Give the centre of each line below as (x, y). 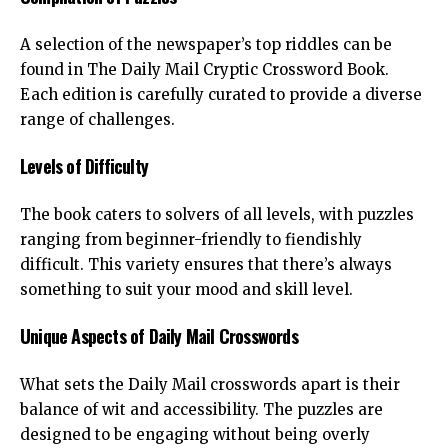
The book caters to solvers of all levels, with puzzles (217, 214)
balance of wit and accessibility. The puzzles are (201, 409)
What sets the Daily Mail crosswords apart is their (210, 384)
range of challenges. (97, 119)
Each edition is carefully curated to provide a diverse (221, 94)
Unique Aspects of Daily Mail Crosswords (159, 336)
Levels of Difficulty (84, 166)
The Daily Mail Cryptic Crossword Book (236, 69)
